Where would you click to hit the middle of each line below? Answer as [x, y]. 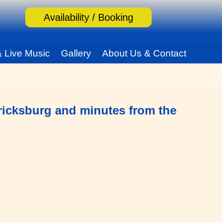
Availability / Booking [88, 17]
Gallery [76, 53]
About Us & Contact [144, 53]
